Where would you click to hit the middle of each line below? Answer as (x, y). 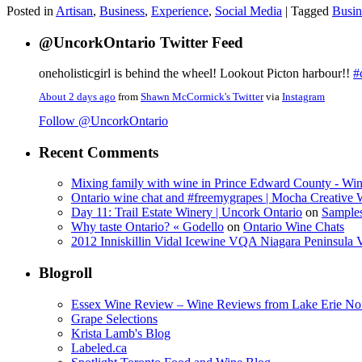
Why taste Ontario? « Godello (147, 227)
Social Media (248, 11)
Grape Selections (114, 318)
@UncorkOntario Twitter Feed (141, 42)
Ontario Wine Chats (294, 227)
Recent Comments (99, 152)
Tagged (310, 11)
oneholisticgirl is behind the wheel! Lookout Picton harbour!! (196, 74)
